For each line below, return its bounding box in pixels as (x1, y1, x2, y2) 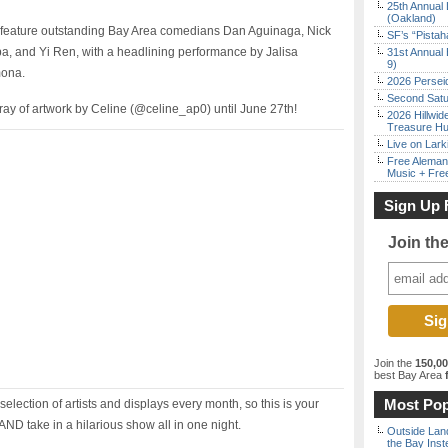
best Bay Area (374, 369, 442, 381)
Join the (374, 357, 415, 369)
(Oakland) (387, 12, 436, 24)
